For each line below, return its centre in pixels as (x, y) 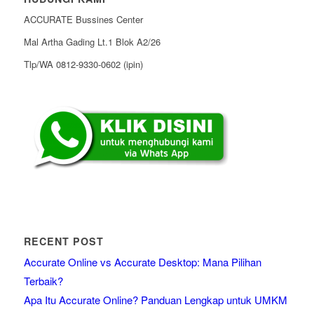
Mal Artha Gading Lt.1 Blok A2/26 (92, 42)
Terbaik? (43, 281)
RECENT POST (63, 241)
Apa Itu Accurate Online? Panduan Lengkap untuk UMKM (155, 300)
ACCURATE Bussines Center (83, 20)
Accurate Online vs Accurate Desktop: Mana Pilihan (142, 262)
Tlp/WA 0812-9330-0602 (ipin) (83, 64)
